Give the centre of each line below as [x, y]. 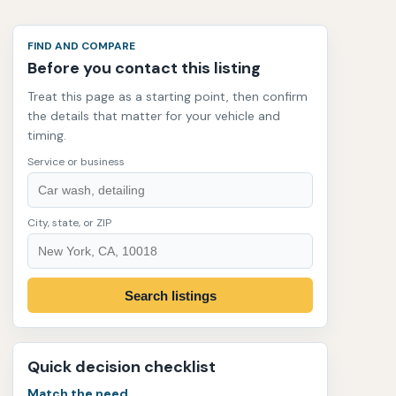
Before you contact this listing [144, 68]
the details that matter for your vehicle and [154, 116]
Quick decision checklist [122, 367]
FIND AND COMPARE [81, 46]
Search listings [170, 295]
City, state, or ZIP [69, 223]
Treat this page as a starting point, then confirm [168, 96]
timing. [47, 135]
